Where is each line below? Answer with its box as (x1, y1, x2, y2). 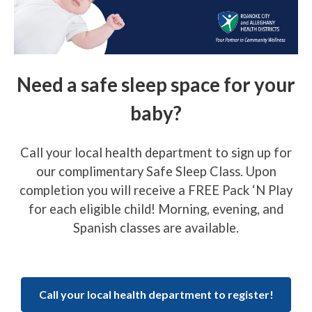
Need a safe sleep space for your (17, 72, 295, 96)
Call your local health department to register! (38, 288, 274, 302)
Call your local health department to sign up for (20, 144, 292, 160)
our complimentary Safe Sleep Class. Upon (36, 163, 276, 179)
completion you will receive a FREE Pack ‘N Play (19, 182, 292, 198)
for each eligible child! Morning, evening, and (29, 201, 283, 217)
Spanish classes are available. (73, 219, 239, 235)
